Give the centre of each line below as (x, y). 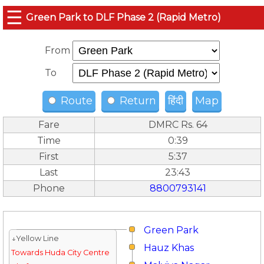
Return (136, 101)
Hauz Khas (169, 248)
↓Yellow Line (35, 238)
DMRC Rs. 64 (178, 125)
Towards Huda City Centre (60, 253)
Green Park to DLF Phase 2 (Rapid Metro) (123, 17)
